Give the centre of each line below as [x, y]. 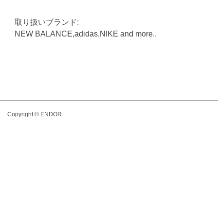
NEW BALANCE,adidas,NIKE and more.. [86, 34]
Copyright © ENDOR [35, 115]
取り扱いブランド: [47, 22]
